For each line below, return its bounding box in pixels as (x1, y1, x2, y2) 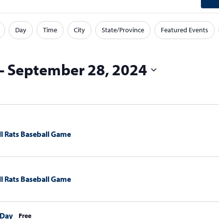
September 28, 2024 (7, 60, 147, 79)
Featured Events (161, 25, 208, 34)
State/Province (102, 25, 144, 34)
